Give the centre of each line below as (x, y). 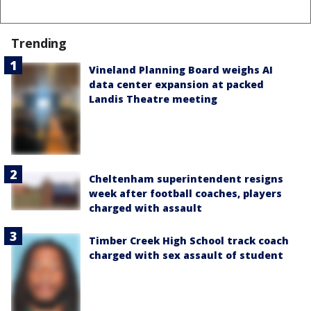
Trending (39, 43)
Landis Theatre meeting (153, 99)
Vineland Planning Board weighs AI (181, 69)
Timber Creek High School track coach (189, 240)
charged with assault (145, 208)
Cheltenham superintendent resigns (186, 178)
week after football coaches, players (185, 193)
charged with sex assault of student (186, 255)
